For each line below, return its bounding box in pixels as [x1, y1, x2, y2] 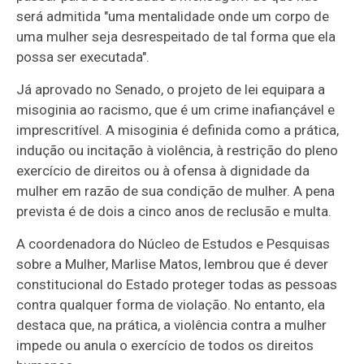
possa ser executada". [16, 48, 150, 65]
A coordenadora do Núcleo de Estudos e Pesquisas [16, 235, 331, 252]
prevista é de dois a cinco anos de [16, 202, 227, 219]
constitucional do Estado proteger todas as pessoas [16, 275, 338, 292]
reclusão [227, 202, 280, 219]
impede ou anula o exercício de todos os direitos [16, 336, 314, 353]
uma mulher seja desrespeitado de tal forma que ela [16, 28, 336, 45]
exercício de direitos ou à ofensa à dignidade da [16, 162, 310, 179]
